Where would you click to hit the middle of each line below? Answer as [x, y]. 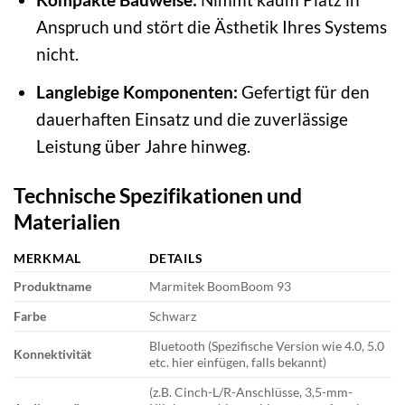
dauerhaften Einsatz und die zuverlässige [192, 118]
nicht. [57, 54]
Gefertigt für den [303, 91]
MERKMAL [48, 259]
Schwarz [173, 316]
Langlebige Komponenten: [137, 91]
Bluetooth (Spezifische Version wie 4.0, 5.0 [267, 346]
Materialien [67, 221]
